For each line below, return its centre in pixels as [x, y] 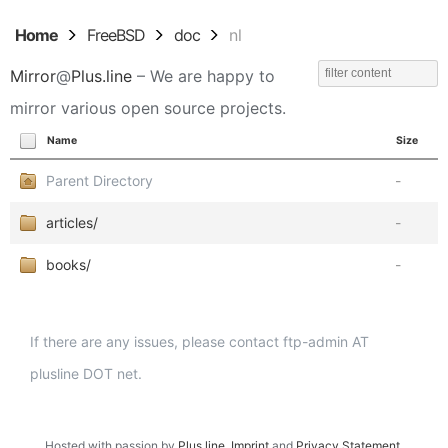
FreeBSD [116, 35]
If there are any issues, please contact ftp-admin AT [199, 341]
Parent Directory [99, 180]
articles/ [72, 222]
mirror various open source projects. [148, 108]
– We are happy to [203, 76]
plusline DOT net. [86, 373]
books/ [68, 264]
